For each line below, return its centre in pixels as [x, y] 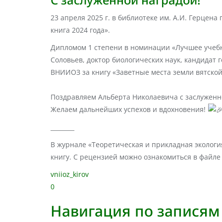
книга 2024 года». [80, 30]
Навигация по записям [135, 211]
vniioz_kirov [70, 174]
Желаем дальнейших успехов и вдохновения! [129, 109]
